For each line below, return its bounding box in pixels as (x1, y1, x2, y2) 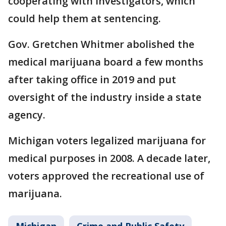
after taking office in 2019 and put (8, 73, 176, 86)
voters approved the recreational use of (8, 169, 204, 183)
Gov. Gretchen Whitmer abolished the (8, 37, 194, 51)
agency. (8, 108, 45, 122)
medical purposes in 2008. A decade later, (8, 151, 210, 165)
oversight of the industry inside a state (8, 90, 201, 104)
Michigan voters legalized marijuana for (8, 134, 206, 147)
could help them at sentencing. (8, 12, 161, 25)
